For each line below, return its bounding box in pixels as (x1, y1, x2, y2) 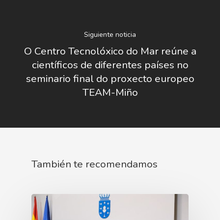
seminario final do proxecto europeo (26, 71, 194, 85)
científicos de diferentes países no (31, 57, 189, 72)
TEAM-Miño (82, 85, 138, 99)
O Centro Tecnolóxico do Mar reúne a (24, 44, 196, 58)
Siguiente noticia (84, 29, 136, 39)
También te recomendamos (31, 157, 158, 171)
